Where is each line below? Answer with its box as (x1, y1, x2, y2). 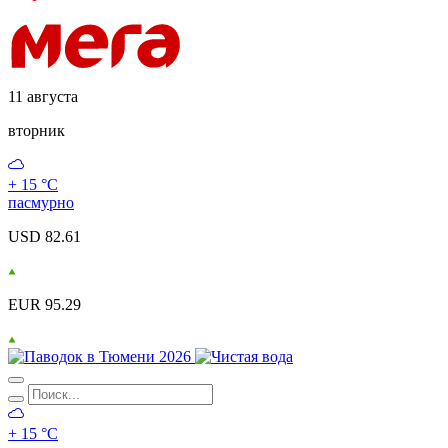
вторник (8, 122, 65, 140)
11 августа (8, 88, 78, 106)
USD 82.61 (8, 228, 81, 246)
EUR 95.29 (8, 296, 81, 314)
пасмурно (8, 194, 74, 212)
